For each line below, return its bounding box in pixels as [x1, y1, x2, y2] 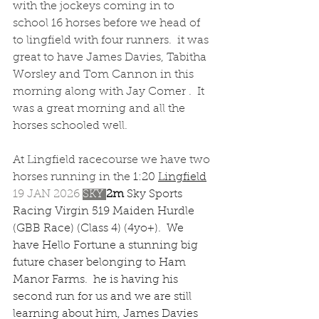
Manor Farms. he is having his [13, 274, 181, 286]
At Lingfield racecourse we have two [13, 155, 213, 166]
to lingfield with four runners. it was [13, 35, 211, 46]
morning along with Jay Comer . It [13, 86, 207, 98]
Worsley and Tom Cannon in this [13, 69, 197, 80]
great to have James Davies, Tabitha [13, 52, 209, 63]
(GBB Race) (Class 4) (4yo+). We [13, 223, 187, 234]
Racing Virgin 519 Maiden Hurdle [13, 206, 197, 217]
